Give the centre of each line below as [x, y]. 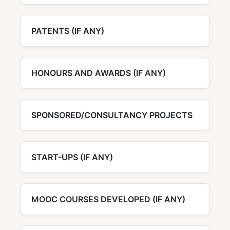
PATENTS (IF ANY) [68, 31]
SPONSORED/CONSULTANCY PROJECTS [112, 115]
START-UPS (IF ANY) [72, 157]
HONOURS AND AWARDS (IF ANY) [99, 73]
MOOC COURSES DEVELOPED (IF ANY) [108, 199]
